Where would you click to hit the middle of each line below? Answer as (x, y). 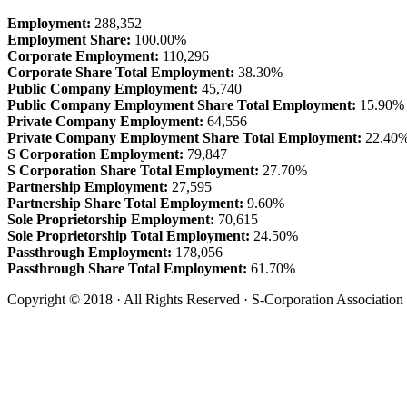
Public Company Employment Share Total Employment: (182, 105)
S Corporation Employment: (95, 154)
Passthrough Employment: (89, 253)
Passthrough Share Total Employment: (127, 269)
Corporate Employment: (85, 56)
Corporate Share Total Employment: (123, 73)
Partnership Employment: (88, 187)
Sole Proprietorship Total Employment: (129, 236)
